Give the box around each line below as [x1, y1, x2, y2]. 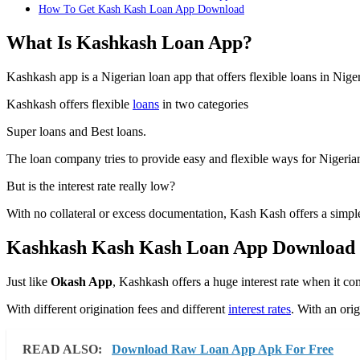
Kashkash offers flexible [6, 97, 133, 111]
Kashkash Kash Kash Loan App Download [6, 236, 355, 258]
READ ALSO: [22, 342, 105, 356]
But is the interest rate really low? [6, 179, 175, 193]
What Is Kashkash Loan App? [6, 32, 252, 54]
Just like [6, 274, 51, 288]
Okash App [51, 274, 112, 288]
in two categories [159, 97, 248, 111]
